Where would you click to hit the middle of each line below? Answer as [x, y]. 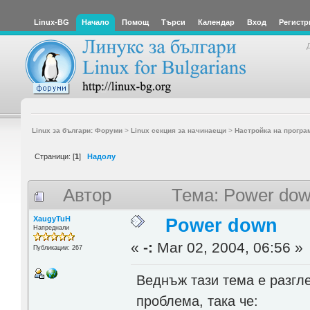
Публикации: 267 [57, 247]
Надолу [101, 156]
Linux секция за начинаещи [178, 130]
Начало [95, 22]
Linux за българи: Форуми [77, 130]
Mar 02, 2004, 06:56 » [228, 247]
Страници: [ [55, 156]
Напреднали [51, 227]
